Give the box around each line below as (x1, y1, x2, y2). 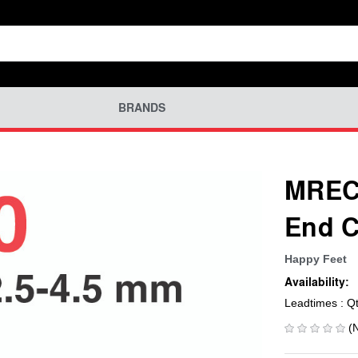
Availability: (284, 272, 349, 290)
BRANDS (117, 99, 165, 116)
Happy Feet (284, 252, 347, 265)
